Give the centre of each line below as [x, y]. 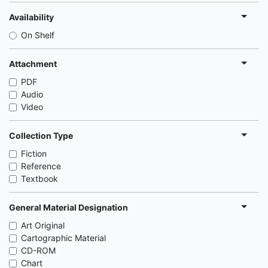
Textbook [39, 179]
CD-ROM [38, 250]
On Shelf [38, 35]
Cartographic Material [63, 238]
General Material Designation [68, 207]
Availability [31, 17]
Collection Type [41, 135]
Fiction [34, 153]
